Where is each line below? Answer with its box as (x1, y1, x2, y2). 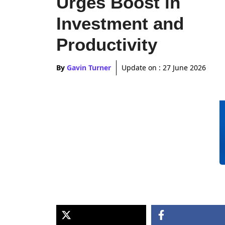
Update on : (122, 62, 163, 72)
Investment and (56, 13, 184, 33)
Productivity (56, 34, 157, 54)
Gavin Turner (67, 62, 111, 72)
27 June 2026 (163, 62, 206, 72)
